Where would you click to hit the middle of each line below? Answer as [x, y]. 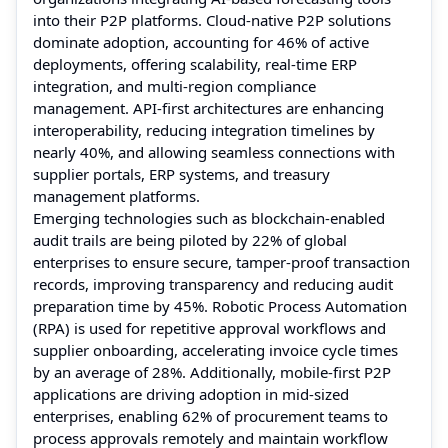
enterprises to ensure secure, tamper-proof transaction [221, 261]
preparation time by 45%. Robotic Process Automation [220, 305]
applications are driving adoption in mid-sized [191, 393]
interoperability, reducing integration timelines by [204, 129]
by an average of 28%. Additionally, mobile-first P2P [212, 371]
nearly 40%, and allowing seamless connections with [214, 151]
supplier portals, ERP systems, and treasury [181, 173]
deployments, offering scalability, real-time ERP [195, 63]
